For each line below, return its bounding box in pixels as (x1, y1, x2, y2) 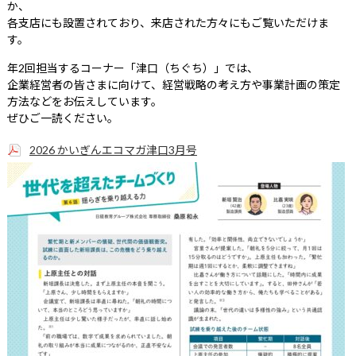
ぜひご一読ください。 (6, 110, 118, 125)
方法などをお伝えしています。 (6, 94, 162, 108)
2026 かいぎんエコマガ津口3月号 (29, 142, 197, 157)
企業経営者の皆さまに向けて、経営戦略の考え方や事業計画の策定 (6, 77, 340, 91)
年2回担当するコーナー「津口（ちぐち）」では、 (6, 60, 258, 75)
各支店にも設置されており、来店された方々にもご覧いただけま (6, 15, 329, 29)
